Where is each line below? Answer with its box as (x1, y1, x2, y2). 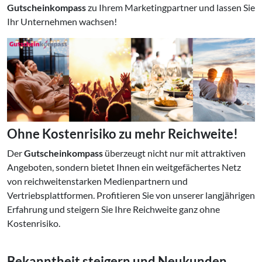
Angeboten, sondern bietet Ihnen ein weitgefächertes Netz (7, 161, 241, 173)
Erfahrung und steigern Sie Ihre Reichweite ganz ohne (7, 203, 220, 215)
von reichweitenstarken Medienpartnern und (7, 175, 188, 187)
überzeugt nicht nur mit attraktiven (103, 147, 246, 158)
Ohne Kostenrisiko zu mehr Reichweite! (7, 126, 238, 142)
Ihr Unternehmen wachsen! (7, 15, 117, 27)
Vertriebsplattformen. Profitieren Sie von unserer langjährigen (7, 189, 255, 201)
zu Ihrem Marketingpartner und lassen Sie (86, 1, 255, 13)
